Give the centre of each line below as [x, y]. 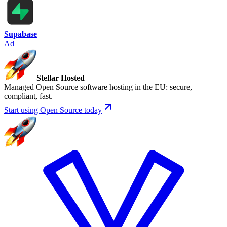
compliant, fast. [28, 96]
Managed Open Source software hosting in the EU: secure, [98, 87]
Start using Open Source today [53, 110]
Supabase [21, 34]
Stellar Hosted [61, 78]
